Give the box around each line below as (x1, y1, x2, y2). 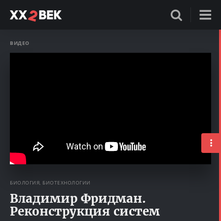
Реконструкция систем (10, 203, 160, 219)
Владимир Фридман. (10, 190, 146, 206)
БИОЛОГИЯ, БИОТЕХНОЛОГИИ (10, 179, 91, 186)
